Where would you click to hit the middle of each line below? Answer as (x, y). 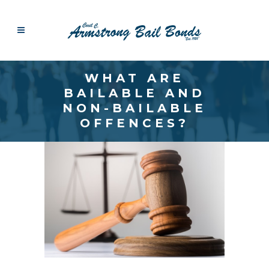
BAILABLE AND (134, 93)
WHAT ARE (134, 78)
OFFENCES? (134, 123)
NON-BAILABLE (134, 108)
